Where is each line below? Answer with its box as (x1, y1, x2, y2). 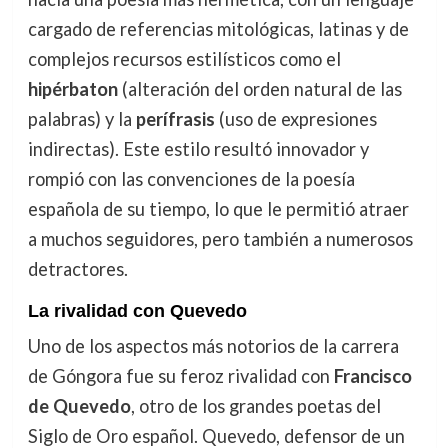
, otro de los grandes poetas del (130, 395, 381, 418)
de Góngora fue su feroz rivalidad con (27, 365, 334, 388)
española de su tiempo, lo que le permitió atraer (27, 197, 409, 220)
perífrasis (135, 107, 215, 130)
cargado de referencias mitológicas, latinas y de (27, 17, 409, 40)
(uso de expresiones (214, 107, 377, 130)
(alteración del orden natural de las (117, 77, 402, 100)
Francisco (333, 365, 412, 388)
